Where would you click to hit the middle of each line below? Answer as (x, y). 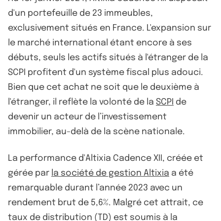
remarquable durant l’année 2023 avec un (95, 188)
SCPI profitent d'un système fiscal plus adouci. (106, 72)
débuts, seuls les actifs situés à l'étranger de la (108, 57)
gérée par (30, 173)
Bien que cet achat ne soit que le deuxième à (104, 87)
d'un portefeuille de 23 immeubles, (80, 13)
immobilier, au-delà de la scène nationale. (96, 131)
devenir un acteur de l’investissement (87, 117)
